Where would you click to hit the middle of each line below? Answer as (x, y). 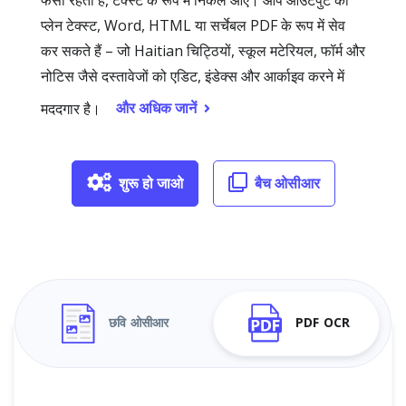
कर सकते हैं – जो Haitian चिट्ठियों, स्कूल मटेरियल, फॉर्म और (203, 51)
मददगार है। (71, 108)
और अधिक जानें (156, 108)
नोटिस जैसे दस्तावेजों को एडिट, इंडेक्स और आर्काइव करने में (193, 76)
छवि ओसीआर (139, 323)
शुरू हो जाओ (150, 183)
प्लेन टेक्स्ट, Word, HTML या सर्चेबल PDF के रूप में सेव (193, 25)
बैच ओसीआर (287, 183)
